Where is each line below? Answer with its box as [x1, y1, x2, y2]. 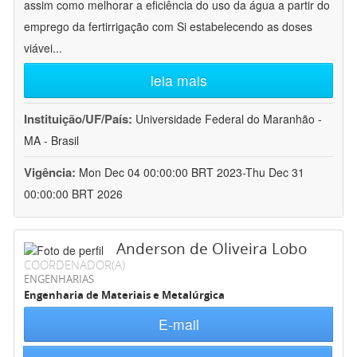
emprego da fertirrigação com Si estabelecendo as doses [24, 18, 312, 35]
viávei [24, 40, 53, 57]
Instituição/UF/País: [24, 110, 135, 128]
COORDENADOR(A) [24, 257, 125, 273]
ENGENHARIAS [24, 272, 94, 287]
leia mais [150, 70, 207, 91]
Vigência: [24, 163, 79, 182]
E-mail [158, 314, 199, 335]
